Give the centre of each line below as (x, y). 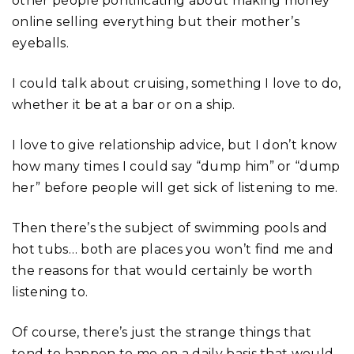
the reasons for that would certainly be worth (162, 270)
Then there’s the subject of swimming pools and (170, 228)
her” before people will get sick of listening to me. (175, 187)
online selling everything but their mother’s (156, 21)
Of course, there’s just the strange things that (162, 332)
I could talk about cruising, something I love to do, (177, 83)
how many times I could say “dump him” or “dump (176, 166)
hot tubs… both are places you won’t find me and (173, 249)
